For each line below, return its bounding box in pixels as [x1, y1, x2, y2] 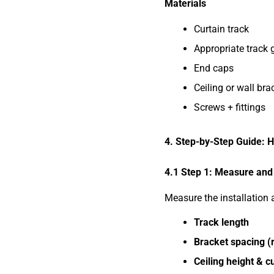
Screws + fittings [193, 102, 265, 114]
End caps [193, 62, 234, 75]
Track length [193, 217, 249, 229]
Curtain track [193, 23, 249, 35]
